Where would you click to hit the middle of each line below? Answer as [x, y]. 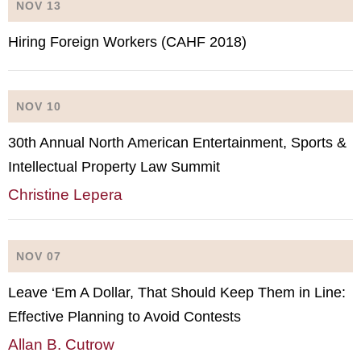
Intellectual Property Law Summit [114, 167]
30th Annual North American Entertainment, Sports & [177, 143]
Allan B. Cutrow [61, 344]
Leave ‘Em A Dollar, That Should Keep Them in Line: [177, 292]
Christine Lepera [65, 195]
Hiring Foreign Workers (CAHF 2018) [127, 41]
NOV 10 [39, 106]
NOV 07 [39, 256]
